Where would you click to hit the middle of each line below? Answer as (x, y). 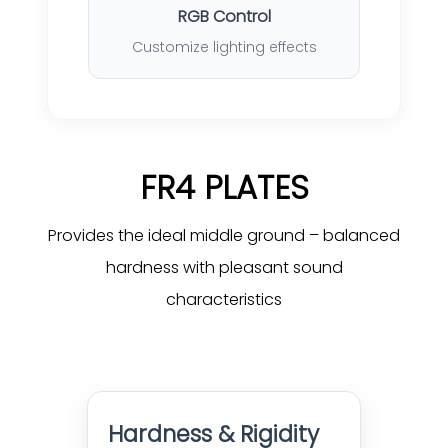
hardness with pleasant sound (224, 267)
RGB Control (224, 16)
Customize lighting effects (224, 46)
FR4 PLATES (224, 187)
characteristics (224, 299)
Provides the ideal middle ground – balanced (224, 235)
